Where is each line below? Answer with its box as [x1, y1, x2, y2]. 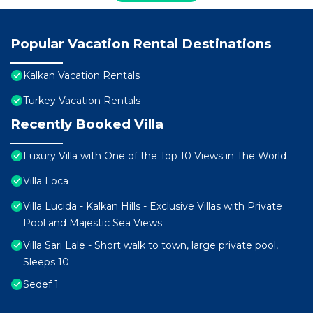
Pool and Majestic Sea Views [23, 217, 162, 230]
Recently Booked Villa [10, 116, 163, 133]
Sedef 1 [23, 278, 59, 291]
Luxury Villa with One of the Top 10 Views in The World [23, 150, 286, 163]
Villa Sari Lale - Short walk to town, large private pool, [23, 239, 278, 252]
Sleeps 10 [23, 256, 69, 269]
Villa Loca [23, 175, 68, 188]
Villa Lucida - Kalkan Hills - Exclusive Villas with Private [23, 200, 282, 213]
